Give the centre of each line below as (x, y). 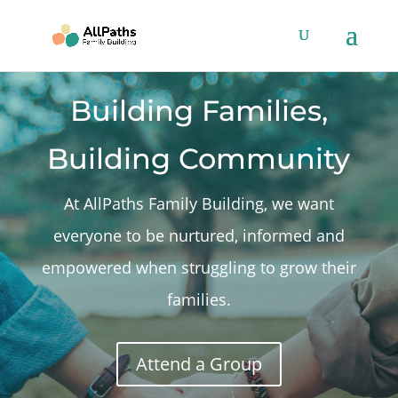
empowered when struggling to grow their (199, 268)
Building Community (199, 159)
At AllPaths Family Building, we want (199, 204)
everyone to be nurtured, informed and (199, 236)
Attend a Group (199, 364)
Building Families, (199, 111)
